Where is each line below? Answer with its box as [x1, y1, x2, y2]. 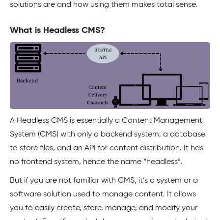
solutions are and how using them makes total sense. [10, 1, 199, 9]
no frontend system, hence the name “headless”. [10, 158, 183, 166]
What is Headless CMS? [10, 26, 105, 35]
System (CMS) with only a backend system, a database [10, 131, 205, 138]
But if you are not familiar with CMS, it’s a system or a [10, 177, 198, 185]
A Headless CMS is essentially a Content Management [10, 117, 202, 125]
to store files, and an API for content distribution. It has [10, 144, 203, 152]
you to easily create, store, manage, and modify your [10, 204, 197, 212]
